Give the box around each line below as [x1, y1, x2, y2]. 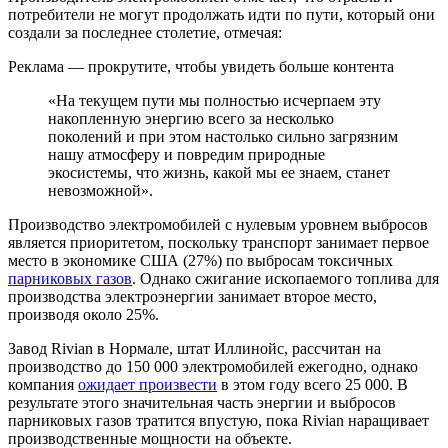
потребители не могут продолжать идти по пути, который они [8, 6, 435, 24]
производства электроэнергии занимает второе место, [8, 288, 377, 306]
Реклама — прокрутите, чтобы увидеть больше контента [8, 58, 394, 76]
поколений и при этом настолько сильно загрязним [48, 128, 398, 146]
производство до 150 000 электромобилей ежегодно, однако [8, 358, 418, 376]
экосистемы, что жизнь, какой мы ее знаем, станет [48, 164, 390, 182]
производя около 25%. [8, 306, 159, 324]
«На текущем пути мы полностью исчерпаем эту [48, 92, 381, 110]
